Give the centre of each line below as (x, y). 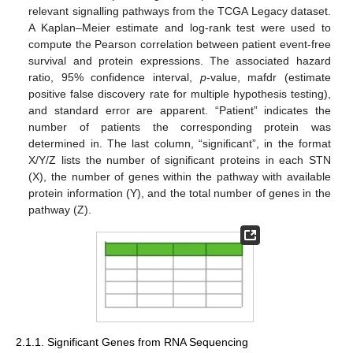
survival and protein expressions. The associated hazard (180, 60)
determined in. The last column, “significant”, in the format (180, 143)
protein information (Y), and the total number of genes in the (180, 193)
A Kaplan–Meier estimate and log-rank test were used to (180, 27)
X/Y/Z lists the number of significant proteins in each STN (180, 160)
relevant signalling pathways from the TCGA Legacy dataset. (180, 11)
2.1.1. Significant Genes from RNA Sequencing (132, 342)
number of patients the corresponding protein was (180, 126)
